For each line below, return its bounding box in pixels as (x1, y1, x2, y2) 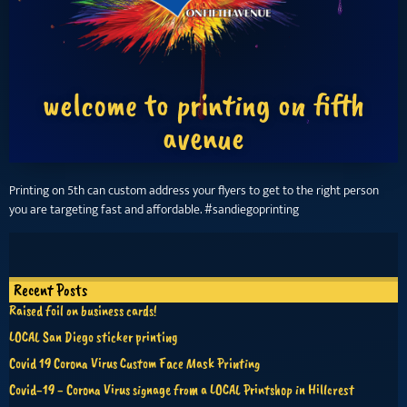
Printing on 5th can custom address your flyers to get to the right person (9, 179, 379, 201)
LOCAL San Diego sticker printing (9, 327, 177, 346)
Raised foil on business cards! (9, 301, 157, 320)
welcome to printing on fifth (43, 83, 364, 125)
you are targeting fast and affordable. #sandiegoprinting (9, 198, 299, 220)
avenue (163, 115, 244, 158)
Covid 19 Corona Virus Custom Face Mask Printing (9, 353, 260, 372)
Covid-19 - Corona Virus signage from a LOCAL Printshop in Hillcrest (9, 380, 354, 399)
